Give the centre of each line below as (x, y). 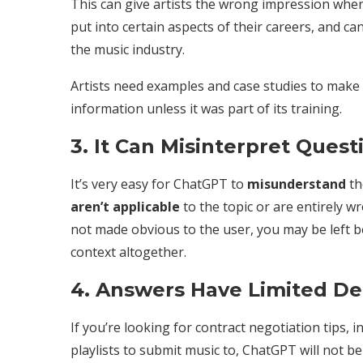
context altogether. (128, 252)
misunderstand (297, 184)
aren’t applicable (125, 206)
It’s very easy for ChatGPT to (159, 184)
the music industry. (128, 49)
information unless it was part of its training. (206, 108)
